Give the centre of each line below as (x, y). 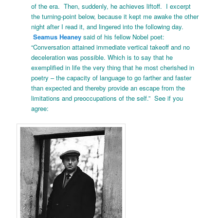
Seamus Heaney (57, 37)
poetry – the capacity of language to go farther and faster (111, 78)
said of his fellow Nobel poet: (124, 37)
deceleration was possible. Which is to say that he (102, 57)
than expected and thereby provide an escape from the (108, 88)
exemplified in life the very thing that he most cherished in (113, 68)
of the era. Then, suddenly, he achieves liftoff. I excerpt (111, 6)
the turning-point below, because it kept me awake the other (115, 17)
